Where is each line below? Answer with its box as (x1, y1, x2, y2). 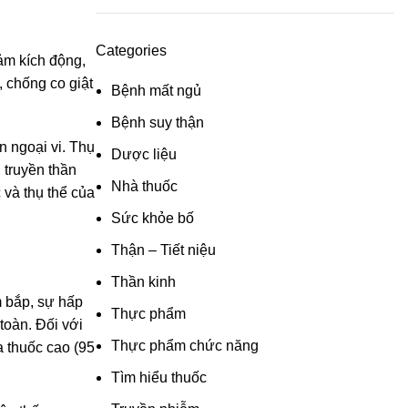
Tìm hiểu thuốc (110, 370, 207, 385)
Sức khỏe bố (110, 210, 194, 226)
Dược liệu (110, 147, 177, 162)
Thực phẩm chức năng (110, 338, 259, 353)
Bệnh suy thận (110, 115, 204, 130)
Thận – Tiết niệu (110, 242, 216, 258)
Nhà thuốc (110, 178, 178, 194)
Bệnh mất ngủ (110, 83, 201, 98)
